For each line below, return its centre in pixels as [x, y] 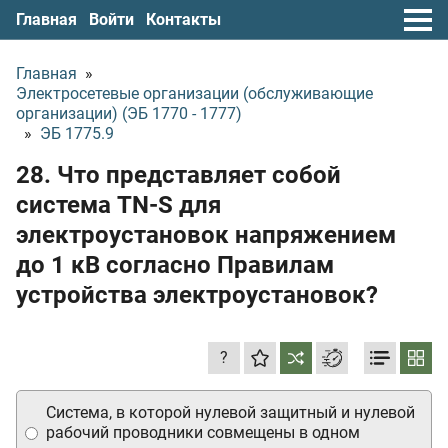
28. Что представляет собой [178, 175]
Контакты [183, 19]
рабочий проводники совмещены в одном [203, 432]
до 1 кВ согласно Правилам [175, 265]
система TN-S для [118, 205]
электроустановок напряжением [206, 235]
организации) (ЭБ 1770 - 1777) [129, 113]
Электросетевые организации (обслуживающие [194, 93]
